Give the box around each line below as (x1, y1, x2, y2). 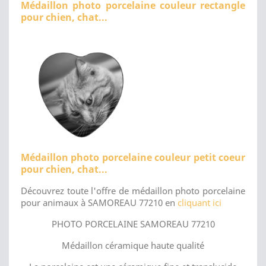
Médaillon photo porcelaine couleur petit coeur (21, 150, 245, 164)
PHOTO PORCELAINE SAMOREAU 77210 (51, 217, 215, 230)
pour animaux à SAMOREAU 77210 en (21, 196, 178, 208)
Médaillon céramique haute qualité (62, 239, 204, 251)
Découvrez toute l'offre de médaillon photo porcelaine (21, 184, 245, 197)
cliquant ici (178, 196, 221, 208)
